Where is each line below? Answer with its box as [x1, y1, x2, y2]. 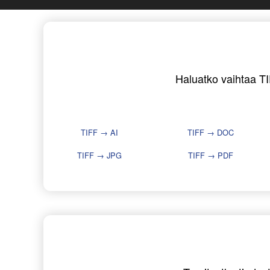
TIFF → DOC [187, 127, 234, 139]
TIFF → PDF [188, 149, 233, 162]
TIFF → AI [80, 127, 118, 139]
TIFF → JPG [77, 149, 122, 162]
